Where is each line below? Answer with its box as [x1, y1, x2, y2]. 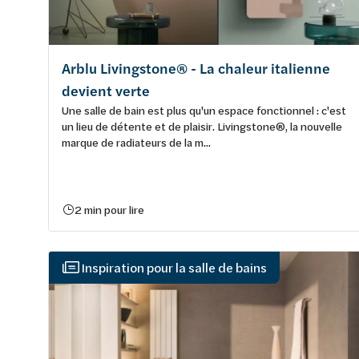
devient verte [62, 80, 150, 101]
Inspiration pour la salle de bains [81, 258, 267, 276]
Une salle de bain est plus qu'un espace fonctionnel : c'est [62, 102, 346, 118]
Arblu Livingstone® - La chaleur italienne [62, 58, 330, 79]
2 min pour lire [75, 201, 144, 217]
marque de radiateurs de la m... [62, 134, 211, 150]
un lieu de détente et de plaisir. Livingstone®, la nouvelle [62, 118, 342, 134]
